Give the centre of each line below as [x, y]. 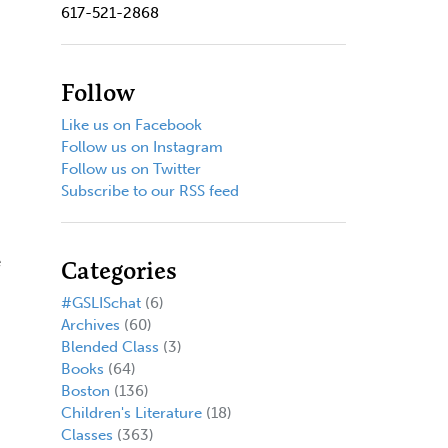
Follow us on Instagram [141, 146]
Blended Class [109, 346]
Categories [118, 270]
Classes [86, 434]
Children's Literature [131, 412]
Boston [85, 390]
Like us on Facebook [131, 124]
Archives [90, 324]
